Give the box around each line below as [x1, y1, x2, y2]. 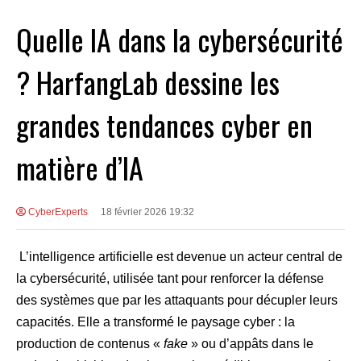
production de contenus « [16, 337, 164, 351]
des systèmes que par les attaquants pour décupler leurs [16, 293, 338, 308]
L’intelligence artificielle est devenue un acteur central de [16, 250, 342, 264]
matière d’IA [16, 146, 143, 189]
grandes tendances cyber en [16, 103, 313, 147]
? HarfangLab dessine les [16, 60, 280, 104]
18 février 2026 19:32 [100, 206, 194, 218]
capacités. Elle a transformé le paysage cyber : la [16, 315, 295, 330]
